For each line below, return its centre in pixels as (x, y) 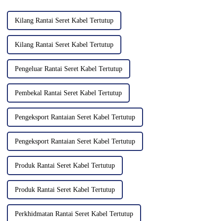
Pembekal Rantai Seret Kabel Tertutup (68, 93)
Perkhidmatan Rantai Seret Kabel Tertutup (74, 214)
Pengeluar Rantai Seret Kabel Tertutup (68, 69)
